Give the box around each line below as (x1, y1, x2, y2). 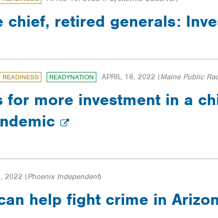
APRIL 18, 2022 (102, 72, 155, 82)
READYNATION (49, 73, 94, 82)
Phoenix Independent (27, 172, 99, 182)
